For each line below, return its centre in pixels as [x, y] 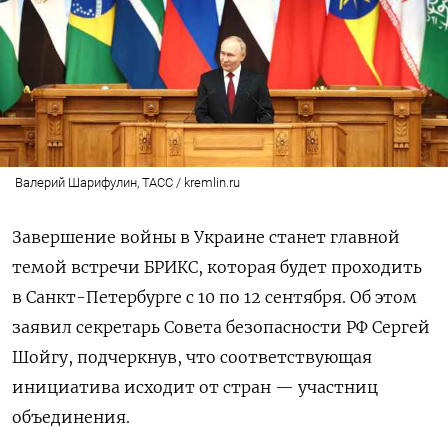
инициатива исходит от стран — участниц [195, 387]
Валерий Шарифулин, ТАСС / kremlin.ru [127, 183]
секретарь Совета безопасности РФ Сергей [253, 327]
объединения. [71, 417]
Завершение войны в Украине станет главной [206, 237]
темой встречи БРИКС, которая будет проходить [217, 267]
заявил [44, 327]
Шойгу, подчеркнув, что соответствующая [192, 357]
